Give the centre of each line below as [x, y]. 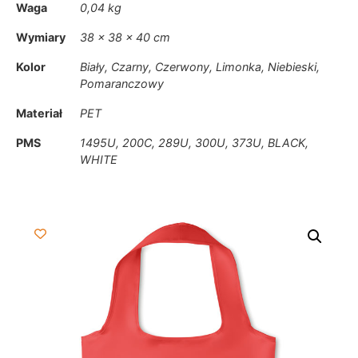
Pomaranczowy [122, 84]
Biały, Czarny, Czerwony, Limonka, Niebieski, [200, 67]
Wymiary [41, 38]
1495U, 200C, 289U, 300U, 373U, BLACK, [194, 143]
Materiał [39, 113]
